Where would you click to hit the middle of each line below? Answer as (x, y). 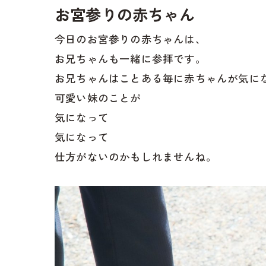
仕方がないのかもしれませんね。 (136, 157)
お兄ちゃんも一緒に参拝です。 (130, 59)
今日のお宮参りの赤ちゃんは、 (130, 39)
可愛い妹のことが (98, 98)
